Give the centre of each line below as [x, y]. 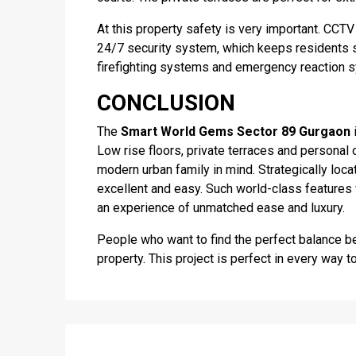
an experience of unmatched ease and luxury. [221, 208]
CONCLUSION [166, 103]
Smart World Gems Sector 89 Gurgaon [236, 132]
